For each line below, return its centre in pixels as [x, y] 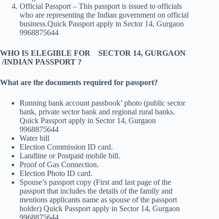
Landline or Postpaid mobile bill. [70, 156]
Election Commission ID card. [66, 147]
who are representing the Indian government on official [104, 15]
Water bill [34, 138]
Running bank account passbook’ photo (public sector [102, 103]
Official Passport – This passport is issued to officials [101, 6]
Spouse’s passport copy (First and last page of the [95, 182]
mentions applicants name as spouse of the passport [98, 200]
